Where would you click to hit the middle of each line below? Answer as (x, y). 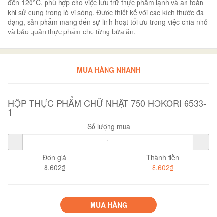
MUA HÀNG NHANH (108, 70)
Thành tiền (163, 157)
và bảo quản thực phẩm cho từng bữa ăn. (72, 31)
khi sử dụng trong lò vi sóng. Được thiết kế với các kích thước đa (106, 12)
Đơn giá (54, 157)
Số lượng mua (108, 126)
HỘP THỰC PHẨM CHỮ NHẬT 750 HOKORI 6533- (107, 102)
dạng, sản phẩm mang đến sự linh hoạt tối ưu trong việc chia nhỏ (108, 22)
